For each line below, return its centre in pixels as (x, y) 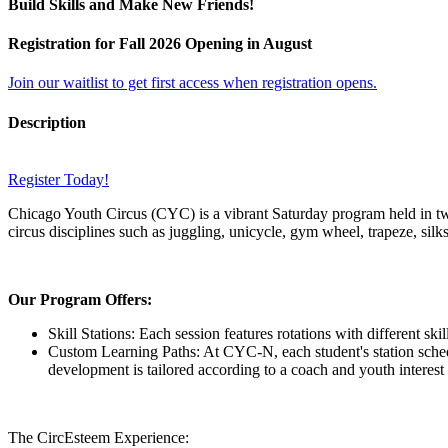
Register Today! (58, 179)
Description (47, 122)
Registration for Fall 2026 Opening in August (160, 44)
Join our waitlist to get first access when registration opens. (192, 83)
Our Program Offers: (80, 299)
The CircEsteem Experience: (98, 437)
